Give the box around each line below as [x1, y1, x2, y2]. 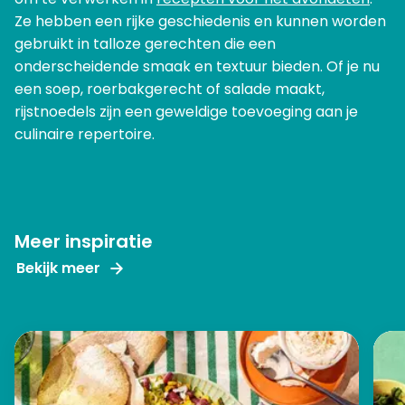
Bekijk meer [16, 257, 100, 278]
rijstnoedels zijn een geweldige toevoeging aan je [14, 101, 358, 123]
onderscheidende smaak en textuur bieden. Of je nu [14, 56, 380, 78]
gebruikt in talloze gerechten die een [14, 33, 276, 55]
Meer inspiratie [14, 229, 153, 255]
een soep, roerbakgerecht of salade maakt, [14, 79, 325, 100]
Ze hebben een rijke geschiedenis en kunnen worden [14, 11, 386, 33]
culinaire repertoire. [14, 124, 155, 146]
